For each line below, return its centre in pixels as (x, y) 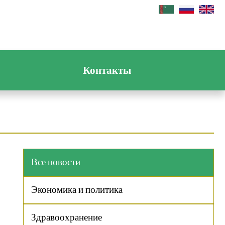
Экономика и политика (77, 190)
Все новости (56, 162)
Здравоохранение (67, 218)
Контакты (107, 70)
